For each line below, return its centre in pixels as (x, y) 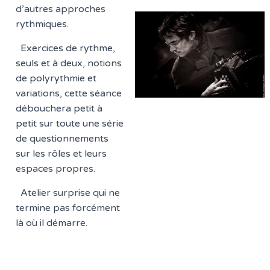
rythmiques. (44, 24)
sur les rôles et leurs (61, 154)
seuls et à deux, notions (69, 63)
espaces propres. (56, 169)
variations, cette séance (69, 93)
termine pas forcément (68, 208)
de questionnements (62, 139)
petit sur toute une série (70, 124)
